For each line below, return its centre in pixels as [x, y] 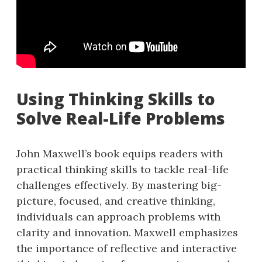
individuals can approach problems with [118, 217]
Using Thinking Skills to [116, 99]
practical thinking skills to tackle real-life [123, 170]
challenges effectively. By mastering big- [119, 185]
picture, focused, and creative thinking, [116, 201]
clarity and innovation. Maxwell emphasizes [127, 233]
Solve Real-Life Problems [121, 118]
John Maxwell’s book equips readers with [120, 154]
